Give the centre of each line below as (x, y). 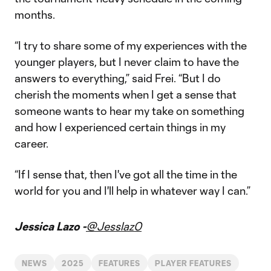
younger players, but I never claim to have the (127, 62)
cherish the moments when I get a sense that (126, 94)
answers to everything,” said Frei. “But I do (118, 78)
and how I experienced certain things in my (120, 127)
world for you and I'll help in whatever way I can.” (132, 191)
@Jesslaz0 (114, 226)
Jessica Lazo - (50, 226)
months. (35, 15)
